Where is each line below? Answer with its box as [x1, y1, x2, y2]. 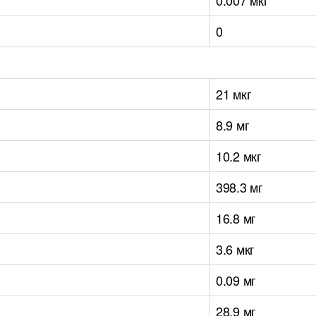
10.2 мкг [216, 147, 262, 165]
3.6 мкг [216, 240, 255, 258]
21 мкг [216, 85, 252, 103]
